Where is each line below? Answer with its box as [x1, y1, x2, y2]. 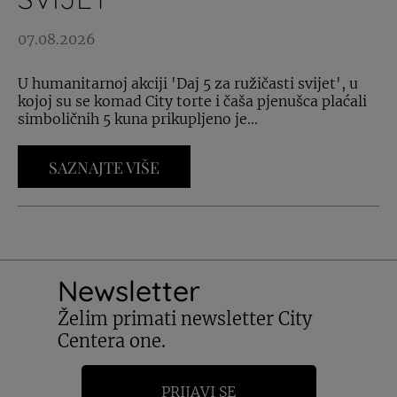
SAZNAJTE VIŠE [49, 157, 160, 179]
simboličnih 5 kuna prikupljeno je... [18, 110, 258, 128]
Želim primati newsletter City [57, 307, 312, 331]
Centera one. [57, 330, 166, 353]
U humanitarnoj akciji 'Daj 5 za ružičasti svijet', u [18, 74, 358, 93]
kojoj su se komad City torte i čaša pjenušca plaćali [18, 92, 367, 111]
